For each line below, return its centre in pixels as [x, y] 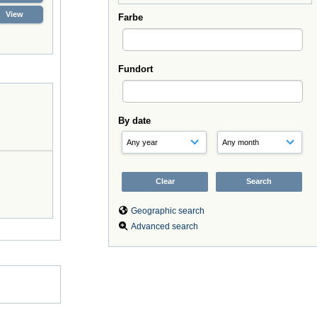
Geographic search [167, 211]
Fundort [135, 69]
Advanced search [164, 226]
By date [134, 120]
